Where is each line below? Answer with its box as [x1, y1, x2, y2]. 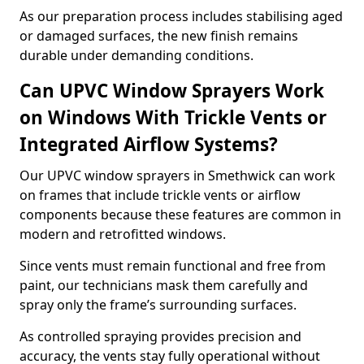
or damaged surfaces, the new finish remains [19, 27, 298, 45]
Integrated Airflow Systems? [19, 132, 278, 157]
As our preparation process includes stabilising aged [19, 7, 343, 25]
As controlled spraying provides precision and [19, 327, 301, 345]
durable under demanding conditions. [19, 46, 253, 64]
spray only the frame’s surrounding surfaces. [19, 296, 297, 314]
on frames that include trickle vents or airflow [19, 186, 301, 204]
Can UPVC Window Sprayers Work [19, 78, 324, 103]
